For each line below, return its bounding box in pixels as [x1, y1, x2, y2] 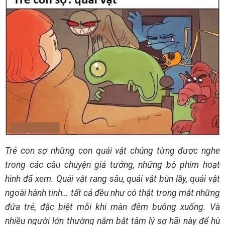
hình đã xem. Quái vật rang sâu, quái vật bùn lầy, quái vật [5, 173, 220, 184]
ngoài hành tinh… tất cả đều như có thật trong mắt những [5, 187, 220, 198]
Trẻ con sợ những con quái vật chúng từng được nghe [5, 145, 220, 156]
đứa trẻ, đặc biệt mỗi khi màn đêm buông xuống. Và [5, 201, 220, 212]
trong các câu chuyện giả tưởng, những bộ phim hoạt [5, 159, 220, 170]
